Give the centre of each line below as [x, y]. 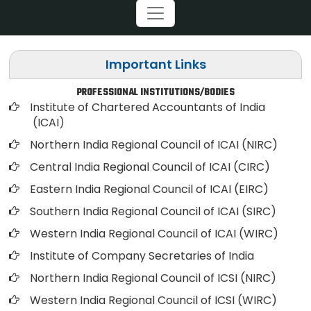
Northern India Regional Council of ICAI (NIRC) [154, 145]
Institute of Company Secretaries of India [142, 256]
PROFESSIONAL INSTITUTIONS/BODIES [155, 93]
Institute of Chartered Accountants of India [148, 107]
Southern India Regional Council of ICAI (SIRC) [153, 211]
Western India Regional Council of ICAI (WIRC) [154, 234]
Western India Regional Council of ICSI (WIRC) [153, 300]
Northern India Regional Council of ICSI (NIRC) [153, 278]
